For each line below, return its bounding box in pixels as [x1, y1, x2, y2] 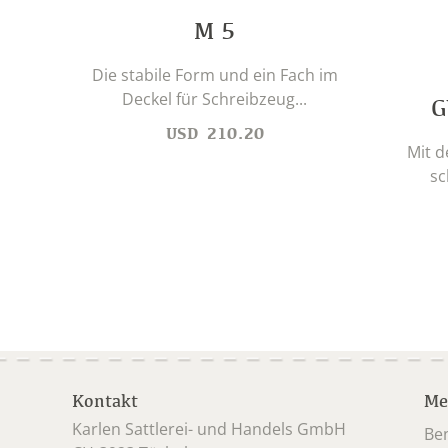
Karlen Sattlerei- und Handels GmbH [72, 418, 350, 440]
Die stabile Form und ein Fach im [91, 64, 338, 87]
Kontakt [72, 390, 138, 411]
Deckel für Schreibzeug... [122, 88, 307, 111]
